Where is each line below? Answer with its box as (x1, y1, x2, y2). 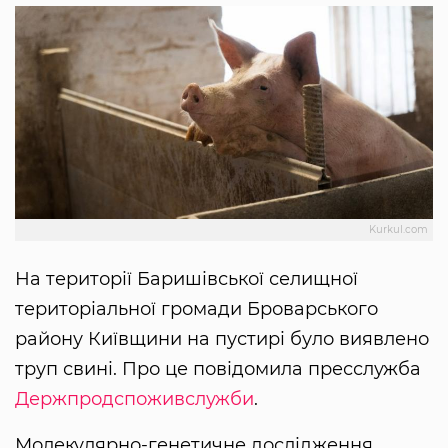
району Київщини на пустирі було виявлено (15, 328, 429, 351)
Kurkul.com (369, 223, 428, 237)
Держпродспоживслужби (15, 388, 254, 411)
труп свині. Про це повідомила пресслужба (15, 358, 421, 381)
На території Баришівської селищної (15, 268, 358, 291)
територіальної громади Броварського (15, 298, 378, 321)
